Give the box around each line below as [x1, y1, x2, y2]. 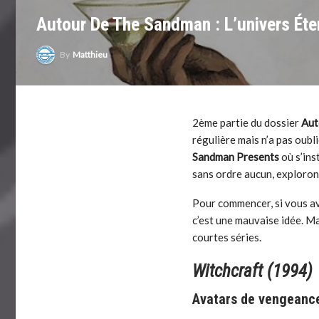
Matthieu [73, 49, 108, 61]
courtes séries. [192, 231, 262, 244]
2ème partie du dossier [192, 116, 302, 130]
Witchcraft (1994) [192, 261, 313, 282]
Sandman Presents [192, 150, 280, 164]
